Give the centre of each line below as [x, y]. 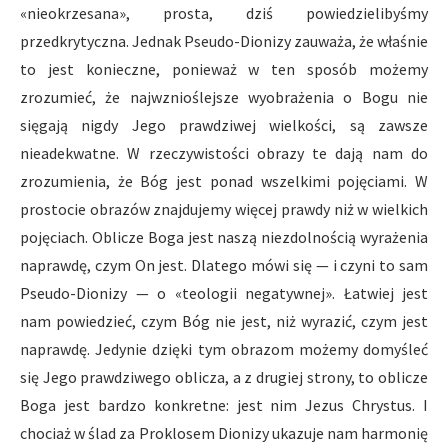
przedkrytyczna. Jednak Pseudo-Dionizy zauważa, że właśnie [224, 41]
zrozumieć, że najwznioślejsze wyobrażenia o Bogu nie [224, 97]
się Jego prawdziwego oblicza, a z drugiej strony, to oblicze [224, 377]
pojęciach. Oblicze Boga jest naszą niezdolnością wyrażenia [224, 237]
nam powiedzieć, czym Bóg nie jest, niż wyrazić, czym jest [224, 321]
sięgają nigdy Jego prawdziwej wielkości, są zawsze [224, 125]
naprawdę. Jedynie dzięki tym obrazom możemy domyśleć [224, 349]
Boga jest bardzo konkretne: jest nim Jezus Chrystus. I [224, 405]
